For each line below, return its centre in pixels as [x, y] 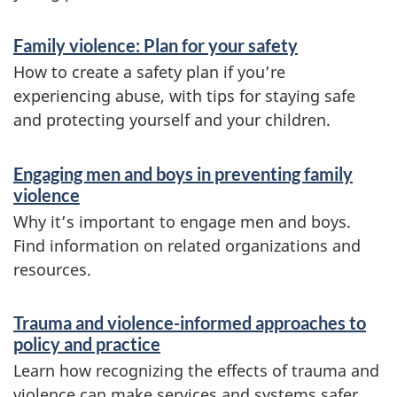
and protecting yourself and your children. [172, 120]
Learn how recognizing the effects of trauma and [196, 370]
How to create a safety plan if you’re [149, 72]
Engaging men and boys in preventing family [183, 173]
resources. [52, 269]
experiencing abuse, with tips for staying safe [184, 96]
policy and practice [87, 344]
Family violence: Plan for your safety [156, 45]
